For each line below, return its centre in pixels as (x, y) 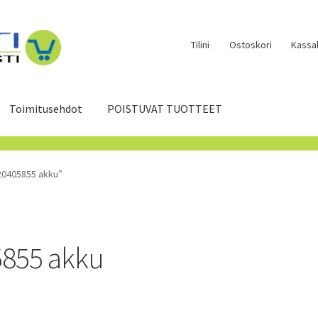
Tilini (201, 44)
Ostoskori (250, 44)
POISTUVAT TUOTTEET (165, 108)
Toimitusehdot (46, 108)
